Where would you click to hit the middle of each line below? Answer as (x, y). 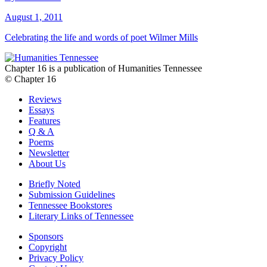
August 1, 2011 (34, 17)
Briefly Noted (55, 184)
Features (44, 121)
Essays (41, 110)
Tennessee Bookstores (70, 206)
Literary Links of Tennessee (81, 216)
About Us (47, 164)
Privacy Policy (56, 258)
